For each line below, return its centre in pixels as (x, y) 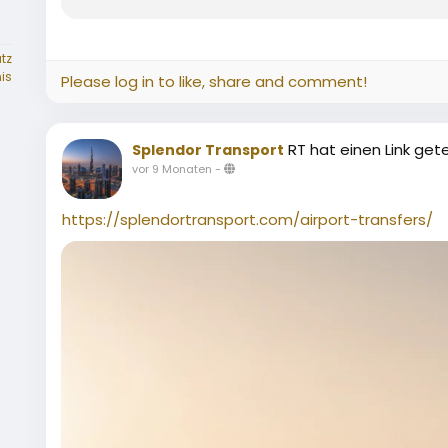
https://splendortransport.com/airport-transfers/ (247, 220)
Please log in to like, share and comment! (214, 82)
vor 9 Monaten (172, 169)
